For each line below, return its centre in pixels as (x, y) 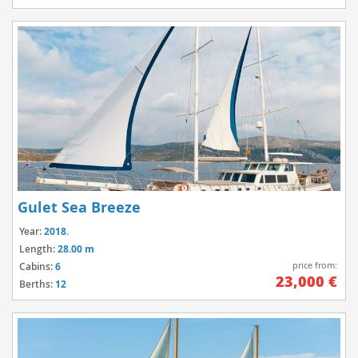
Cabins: (37, 267)
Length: (38, 249)
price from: (315, 265)
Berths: (37, 284)
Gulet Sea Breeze (79, 208)
